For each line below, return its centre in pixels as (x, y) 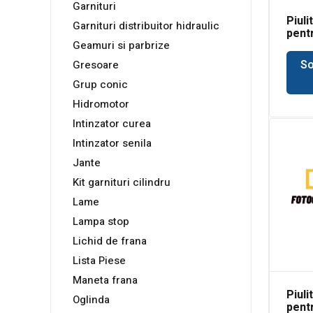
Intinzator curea (112, 124)
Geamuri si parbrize (121, 46)
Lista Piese (99, 261)
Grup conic (100, 85)
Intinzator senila (112, 144)
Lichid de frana (110, 241)
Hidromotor (101, 104)
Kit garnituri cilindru (122, 183)
